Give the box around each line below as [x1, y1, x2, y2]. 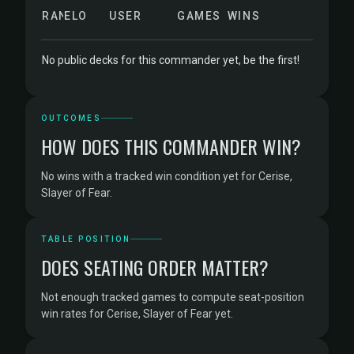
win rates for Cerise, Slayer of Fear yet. [41, 307, 233, 320]
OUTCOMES [41, 114, 101, 122]
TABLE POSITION [41, 235, 130, 243]
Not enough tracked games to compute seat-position [41, 291, 304, 303]
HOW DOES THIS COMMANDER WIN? [41, 132, 301, 160]
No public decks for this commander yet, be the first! [42, 54, 299, 66]
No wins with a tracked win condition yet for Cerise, [41, 170, 292, 183]
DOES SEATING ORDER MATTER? [41, 253, 269, 281]
